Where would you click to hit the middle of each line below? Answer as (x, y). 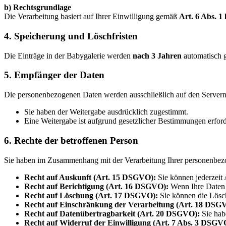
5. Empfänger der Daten (54, 75)
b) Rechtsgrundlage (38, 8)
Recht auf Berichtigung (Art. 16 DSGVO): (96, 186)
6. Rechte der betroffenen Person (71, 140)
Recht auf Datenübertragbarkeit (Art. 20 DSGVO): (112, 213)
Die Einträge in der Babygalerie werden (68, 55)
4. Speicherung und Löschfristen (71, 36)
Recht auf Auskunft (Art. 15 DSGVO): (90, 177)
